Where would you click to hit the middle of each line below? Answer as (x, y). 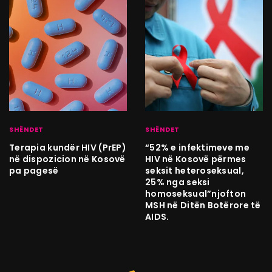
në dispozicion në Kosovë (67, 159)
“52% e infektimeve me (197, 147)
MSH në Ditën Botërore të (203, 205)
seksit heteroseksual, (195, 170)
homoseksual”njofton (196, 193)
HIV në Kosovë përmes (196, 159)
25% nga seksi (178, 182)
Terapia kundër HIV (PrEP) (68, 147)
